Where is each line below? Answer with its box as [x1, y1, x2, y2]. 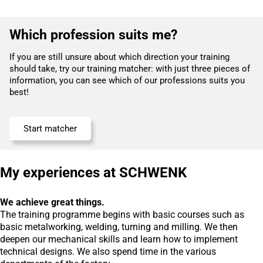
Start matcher [23, 123, 77, 134]
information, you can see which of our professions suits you [9, 75, 245, 86]
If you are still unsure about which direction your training [9, 52, 230, 63]
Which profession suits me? [9, 27, 177, 43]
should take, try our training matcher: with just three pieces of [9, 63, 250, 75]
